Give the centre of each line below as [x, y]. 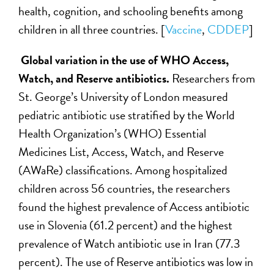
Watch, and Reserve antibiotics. [95, 78]
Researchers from [214, 78]
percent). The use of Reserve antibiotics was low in [136, 261]
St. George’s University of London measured [124, 96]
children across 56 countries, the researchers [124, 188]
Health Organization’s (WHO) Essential [113, 133]
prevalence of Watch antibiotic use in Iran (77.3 [130, 243]
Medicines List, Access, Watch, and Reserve [121, 151]
